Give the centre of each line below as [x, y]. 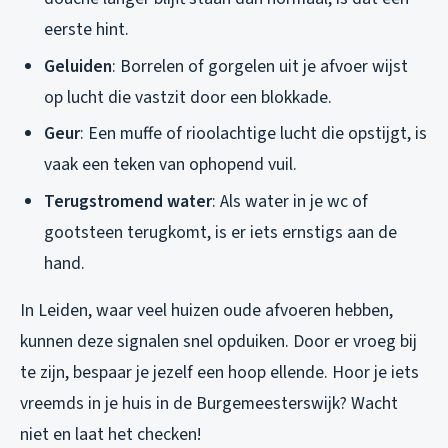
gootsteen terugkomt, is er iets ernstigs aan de [220, 232]
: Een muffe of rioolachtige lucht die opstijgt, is [253, 134]
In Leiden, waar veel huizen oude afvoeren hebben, [206, 310]
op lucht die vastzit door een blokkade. [188, 97]
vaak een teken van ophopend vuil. [170, 165]
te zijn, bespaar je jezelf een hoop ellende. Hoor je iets [219, 372]
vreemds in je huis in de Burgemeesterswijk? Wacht [209, 403]
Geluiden [78, 66]
